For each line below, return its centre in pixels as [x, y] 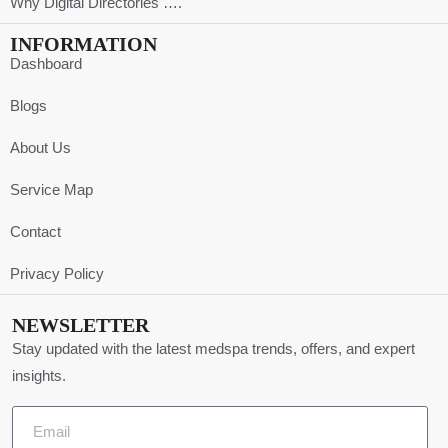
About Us [40, 147]
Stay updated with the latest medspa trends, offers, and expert [213, 348]
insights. [39, 375]
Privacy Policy [57, 273]
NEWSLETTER [80, 325]
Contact [35, 231]
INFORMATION [83, 44]
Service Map [51, 189]
